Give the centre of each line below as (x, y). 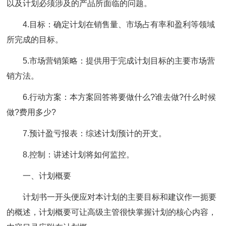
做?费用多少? (32, 112)
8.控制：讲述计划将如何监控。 (79, 155)
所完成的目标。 (35, 40)
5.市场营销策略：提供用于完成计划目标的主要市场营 (119, 61)
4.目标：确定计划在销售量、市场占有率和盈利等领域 (119, 24)
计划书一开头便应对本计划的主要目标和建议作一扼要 (120, 197)
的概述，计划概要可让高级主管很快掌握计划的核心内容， (112, 212)
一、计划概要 (47, 176)
